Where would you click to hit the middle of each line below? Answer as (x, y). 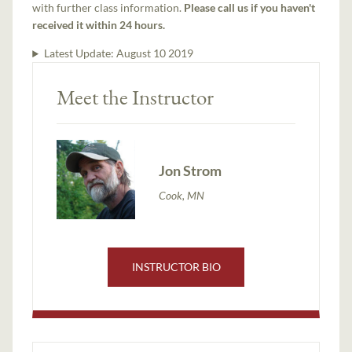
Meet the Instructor (136, 97)
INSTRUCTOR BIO (176, 267)
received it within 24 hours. (99, 25)
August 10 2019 (154, 53)
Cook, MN (182, 195)
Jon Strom (191, 170)
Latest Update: (80, 53)
